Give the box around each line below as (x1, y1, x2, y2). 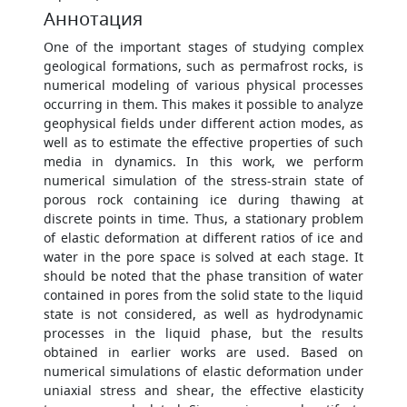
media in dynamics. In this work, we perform (44, 153, 363, 170)
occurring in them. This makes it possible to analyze (44, 95, 363, 113)
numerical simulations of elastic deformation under (44, 362, 363, 380)
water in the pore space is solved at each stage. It (44, 248, 363, 265)
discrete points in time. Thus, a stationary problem (44, 210, 363, 227)
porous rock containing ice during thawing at (44, 191, 363, 208)
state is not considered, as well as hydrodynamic (44, 305, 363, 323)
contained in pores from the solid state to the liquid (44, 286, 363, 303)
